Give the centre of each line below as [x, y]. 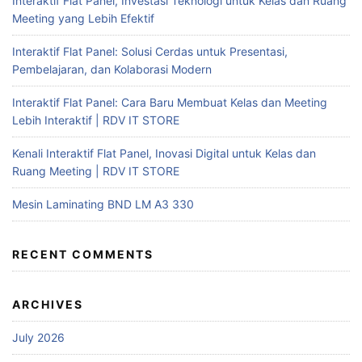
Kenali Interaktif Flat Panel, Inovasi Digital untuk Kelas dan [164, 153]
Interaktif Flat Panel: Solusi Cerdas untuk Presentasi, [150, 51]
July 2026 [38, 337]
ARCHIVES [48, 304]
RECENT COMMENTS [83, 254]
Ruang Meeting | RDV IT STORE [96, 170]
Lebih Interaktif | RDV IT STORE [96, 120]
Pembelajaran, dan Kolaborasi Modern [112, 69]
